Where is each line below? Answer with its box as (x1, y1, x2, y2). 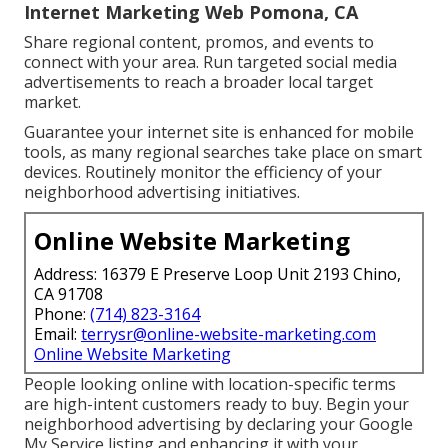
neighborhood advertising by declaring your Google (24, 413, 413, 436)
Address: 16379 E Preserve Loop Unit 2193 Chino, (34, 263, 401, 286)
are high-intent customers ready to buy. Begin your (24, 393, 409, 416)
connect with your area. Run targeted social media (24, 51, 397, 74)
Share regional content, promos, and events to (24, 31, 374, 54)
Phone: (34, 303, 90, 326)
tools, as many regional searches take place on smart (24, 141, 422, 164)
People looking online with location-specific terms (24, 373, 396, 396)
